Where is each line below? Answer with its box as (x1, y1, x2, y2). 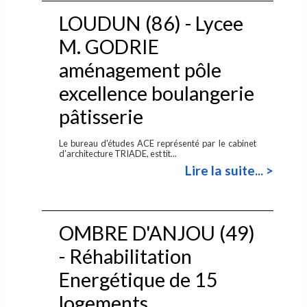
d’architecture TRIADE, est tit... (59, 147, 177, 159)
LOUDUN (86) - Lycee (58, 11, 243, 35)
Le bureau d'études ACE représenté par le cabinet (59, 137, 256, 149)
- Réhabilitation (58, 244, 192, 268)
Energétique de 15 (58, 267, 218, 291)
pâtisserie (58, 104, 143, 128)
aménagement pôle (58, 58, 221, 82)
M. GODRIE (58, 34, 159, 58)
